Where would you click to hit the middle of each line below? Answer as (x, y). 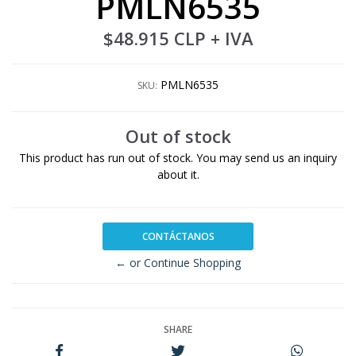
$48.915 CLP (157, 39)
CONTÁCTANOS (178, 236)
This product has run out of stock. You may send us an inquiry (178, 158)
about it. (178, 174)
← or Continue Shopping (178, 262)
